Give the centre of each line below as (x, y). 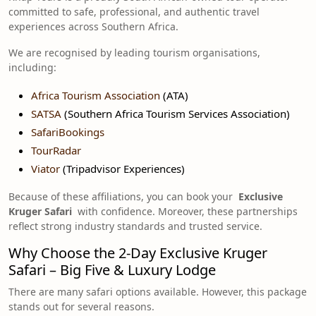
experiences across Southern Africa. (93, 26)
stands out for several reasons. (81, 306)
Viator (45, 168)
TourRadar (56, 150)
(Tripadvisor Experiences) (122, 168)
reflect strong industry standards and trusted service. (135, 226)
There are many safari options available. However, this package (158, 291)
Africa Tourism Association (96, 95)
